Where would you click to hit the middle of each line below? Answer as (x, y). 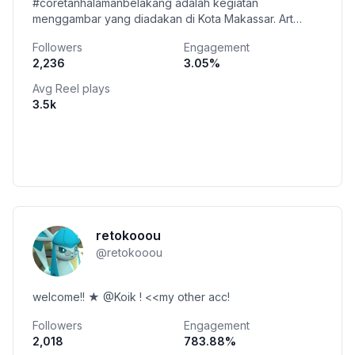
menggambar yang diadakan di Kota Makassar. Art (156, 19)
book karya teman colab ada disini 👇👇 (133, 34)
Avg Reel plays (71, 88)
